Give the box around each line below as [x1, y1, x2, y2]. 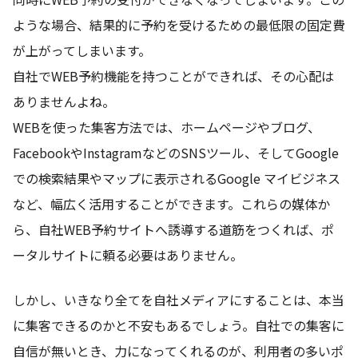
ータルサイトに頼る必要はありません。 [13, 245, 243, 265]
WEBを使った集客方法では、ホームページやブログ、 [13, 117, 320, 137]
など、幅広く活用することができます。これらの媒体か [13, 194, 330, 214]
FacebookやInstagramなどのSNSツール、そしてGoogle [13, 143, 339, 163]
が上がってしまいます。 [13, 41, 151, 61]
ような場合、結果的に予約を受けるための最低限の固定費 [13, 15, 345, 35]
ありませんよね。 [13, 92, 115, 112]
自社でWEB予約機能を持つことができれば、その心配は [13, 66, 334, 86]
